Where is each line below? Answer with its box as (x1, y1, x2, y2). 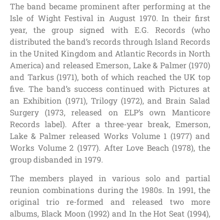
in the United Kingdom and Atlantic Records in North (10, 48, 210, 59)
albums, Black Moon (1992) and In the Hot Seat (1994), (10, 208, 210, 219)
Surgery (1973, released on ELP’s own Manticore (10, 107, 210, 118)
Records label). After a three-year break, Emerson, (10, 119, 210, 130)
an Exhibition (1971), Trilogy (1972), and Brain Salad (10, 95, 210, 106)
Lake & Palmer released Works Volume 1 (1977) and (10, 131, 210, 141)
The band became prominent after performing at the (10, 1, 210, 12)
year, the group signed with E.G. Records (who (10, 25, 210, 35)
